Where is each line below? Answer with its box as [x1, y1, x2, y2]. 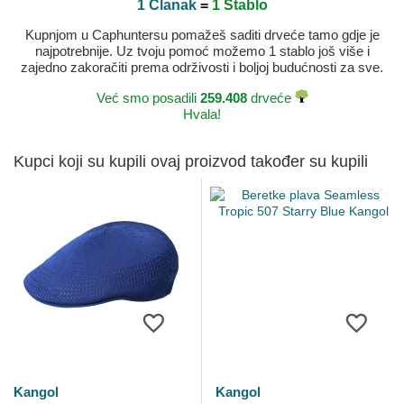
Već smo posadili [96, 90, 200, 106]
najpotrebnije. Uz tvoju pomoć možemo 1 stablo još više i [34, 43, 370, 60]
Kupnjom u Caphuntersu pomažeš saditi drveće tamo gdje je [24, 27, 380, 43]
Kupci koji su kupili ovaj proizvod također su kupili [14, 152, 368, 171]
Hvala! [183, 106, 221, 123]
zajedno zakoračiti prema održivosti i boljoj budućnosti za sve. [21, 60, 383, 76]
